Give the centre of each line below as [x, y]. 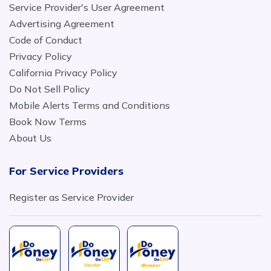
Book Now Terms [48, 122]
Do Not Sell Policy [50, 89]
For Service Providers [66, 171]
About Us [30, 138]
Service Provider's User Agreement [87, 7]
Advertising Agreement [62, 24]
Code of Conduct [46, 40]
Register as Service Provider [71, 197]
